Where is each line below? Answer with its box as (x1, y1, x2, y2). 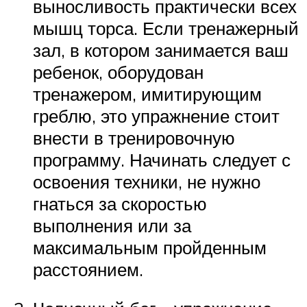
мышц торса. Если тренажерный (33, 16, 299, 39)
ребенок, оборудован (33, 60, 204, 83)
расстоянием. (33, 258, 143, 280)
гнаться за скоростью (33, 192, 207, 214)
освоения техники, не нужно (33, 170, 260, 193)
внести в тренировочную (33, 126, 235, 149)
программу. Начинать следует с (33, 148, 291, 171)
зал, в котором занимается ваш (33, 38, 288, 61)
